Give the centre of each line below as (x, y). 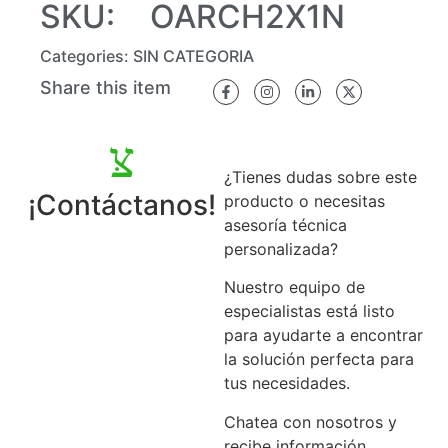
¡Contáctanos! (122, 205)
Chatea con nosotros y (310, 421)
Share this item (105, 88)
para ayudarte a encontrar (323, 335)
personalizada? (281, 249)
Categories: (86, 56)
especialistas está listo (309, 311)
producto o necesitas (304, 201)
